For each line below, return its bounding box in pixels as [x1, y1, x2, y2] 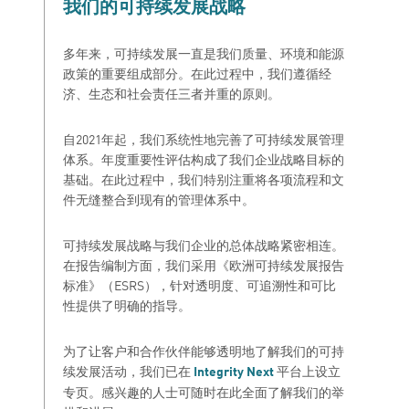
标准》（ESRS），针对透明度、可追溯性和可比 [63, 276, 336, 294]
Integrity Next [194, 363, 274, 379]
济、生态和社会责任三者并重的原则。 [63, 84, 280, 102]
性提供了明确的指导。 [63, 296, 191, 314]
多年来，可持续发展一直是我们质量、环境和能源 [63, 44, 344, 62]
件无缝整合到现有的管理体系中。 [63, 190, 255, 208]
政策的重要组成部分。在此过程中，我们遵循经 [63, 64, 331, 82]
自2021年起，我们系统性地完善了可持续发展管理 [63, 130, 344, 148]
